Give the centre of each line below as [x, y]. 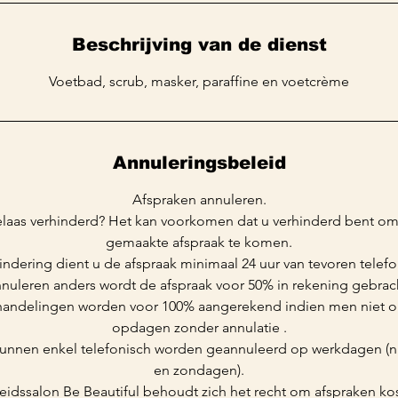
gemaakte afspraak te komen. [199, 242]
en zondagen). [199, 370]
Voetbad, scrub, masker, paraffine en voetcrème [199, 81]
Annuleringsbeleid [199, 162]
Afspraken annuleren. [199, 199]
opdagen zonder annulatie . [199, 327]
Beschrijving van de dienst [199, 44]
